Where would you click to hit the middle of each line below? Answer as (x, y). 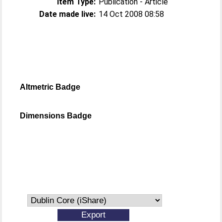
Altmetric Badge (50, 87)
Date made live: (68, 14)
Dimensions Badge (56, 116)
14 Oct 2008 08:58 (132, 14)
